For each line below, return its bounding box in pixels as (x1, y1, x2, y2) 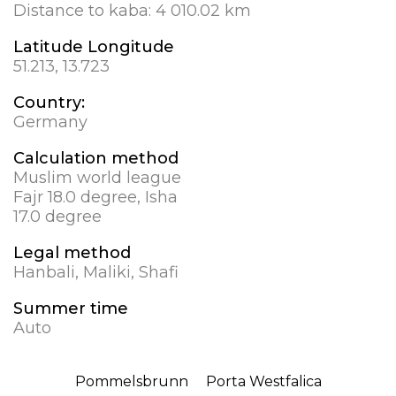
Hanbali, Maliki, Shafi (13, 263, 179, 283)
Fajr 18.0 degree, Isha (13, 187, 178, 208)
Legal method (13, 243, 131, 263)
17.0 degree (13, 207, 102, 227)
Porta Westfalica (205, 373, 322, 391)
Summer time (13, 299, 128, 319)
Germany (13, 112, 88, 133)
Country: (13, 93, 85, 113)
